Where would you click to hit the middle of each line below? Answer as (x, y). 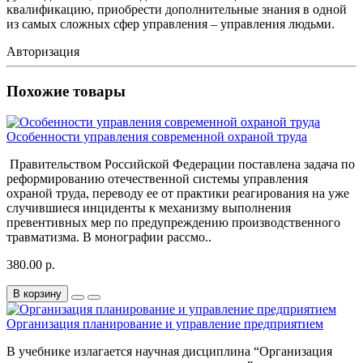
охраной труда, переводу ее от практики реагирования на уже (178, 194)
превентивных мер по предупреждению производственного (173, 223)
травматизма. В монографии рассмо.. (109, 237)
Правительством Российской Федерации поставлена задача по (181, 164)
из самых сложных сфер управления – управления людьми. (171, 23)
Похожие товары (66, 91)
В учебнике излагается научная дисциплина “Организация (169, 352)
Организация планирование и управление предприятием (165, 324)
